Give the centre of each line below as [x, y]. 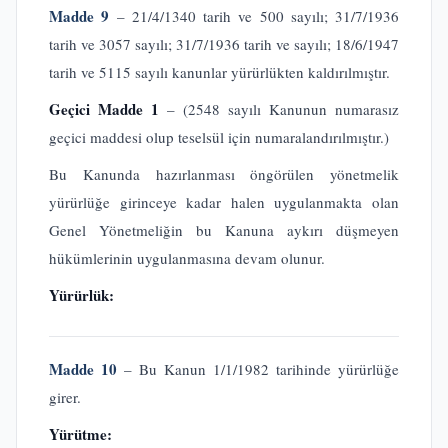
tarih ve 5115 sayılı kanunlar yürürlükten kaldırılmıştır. [219, 72]
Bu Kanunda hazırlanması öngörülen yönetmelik [224, 174]
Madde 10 [83, 369]
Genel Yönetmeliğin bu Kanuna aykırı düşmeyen [224, 230]
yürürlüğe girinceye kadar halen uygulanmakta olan [224, 202]
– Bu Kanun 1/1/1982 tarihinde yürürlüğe [258, 369]
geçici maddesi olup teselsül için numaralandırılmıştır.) [219, 137]
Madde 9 [79, 16]
